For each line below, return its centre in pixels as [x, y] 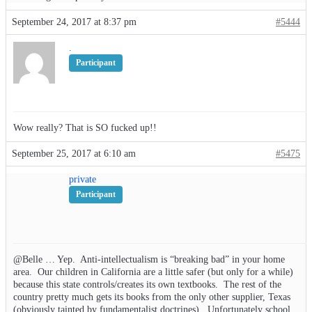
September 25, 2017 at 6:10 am [74, 154]
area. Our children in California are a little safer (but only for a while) [153, 272]
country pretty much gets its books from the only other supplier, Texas [152, 297]
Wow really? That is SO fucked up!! [85, 128]
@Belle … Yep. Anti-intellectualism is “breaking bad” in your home [149, 260]
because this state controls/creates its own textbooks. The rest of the [147, 285]
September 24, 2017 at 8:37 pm [74, 22]
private [83, 180]
